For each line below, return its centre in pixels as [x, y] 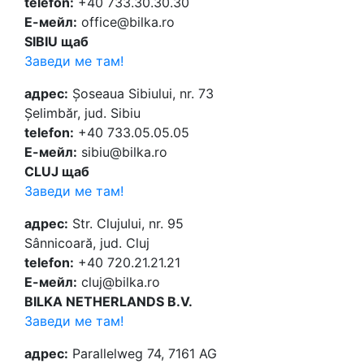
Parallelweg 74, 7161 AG [143, 354]
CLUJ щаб [57, 172]
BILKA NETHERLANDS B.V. [108, 302]
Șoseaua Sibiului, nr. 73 [141, 94]
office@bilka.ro [126, 22]
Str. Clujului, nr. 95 [126, 224]
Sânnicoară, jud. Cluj [87, 243]
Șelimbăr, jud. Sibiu [82, 113]
